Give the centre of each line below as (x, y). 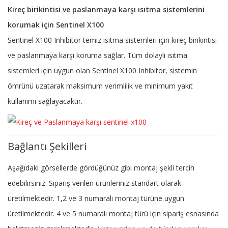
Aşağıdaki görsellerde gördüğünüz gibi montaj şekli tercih (101, 167)
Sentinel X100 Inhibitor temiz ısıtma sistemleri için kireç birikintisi (112, 40)
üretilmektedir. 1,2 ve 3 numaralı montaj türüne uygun (96, 198)
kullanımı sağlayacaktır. (45, 101)
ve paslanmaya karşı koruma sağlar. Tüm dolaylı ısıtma (97, 55)
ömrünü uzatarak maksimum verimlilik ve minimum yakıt (100, 85)
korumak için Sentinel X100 (56, 24)
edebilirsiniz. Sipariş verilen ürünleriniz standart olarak (94, 183)
